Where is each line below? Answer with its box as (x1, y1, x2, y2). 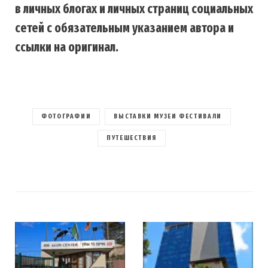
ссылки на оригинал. (15, 39, 118, 55)
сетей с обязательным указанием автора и (15, 20, 234, 36)
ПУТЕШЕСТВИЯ (106, 133, 157, 142)
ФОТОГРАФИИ (41, 112, 92, 120)
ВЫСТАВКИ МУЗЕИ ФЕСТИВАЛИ (114, 112, 223, 120)
